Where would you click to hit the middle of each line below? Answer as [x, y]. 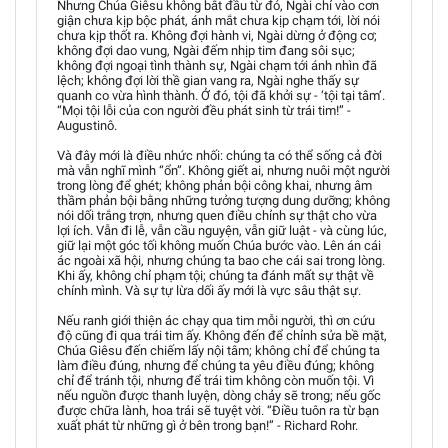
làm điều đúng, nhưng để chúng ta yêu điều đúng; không [215, 365]
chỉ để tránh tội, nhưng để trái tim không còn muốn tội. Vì [215, 380]
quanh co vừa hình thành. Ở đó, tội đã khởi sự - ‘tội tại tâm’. [221, 95]
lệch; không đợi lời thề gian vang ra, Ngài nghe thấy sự [208, 80]
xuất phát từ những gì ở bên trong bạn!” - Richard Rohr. [207, 425]
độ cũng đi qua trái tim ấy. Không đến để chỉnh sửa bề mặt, [222, 335]
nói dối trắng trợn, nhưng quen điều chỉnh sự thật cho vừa [217, 215]
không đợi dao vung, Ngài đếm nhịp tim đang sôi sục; [206, 50]
